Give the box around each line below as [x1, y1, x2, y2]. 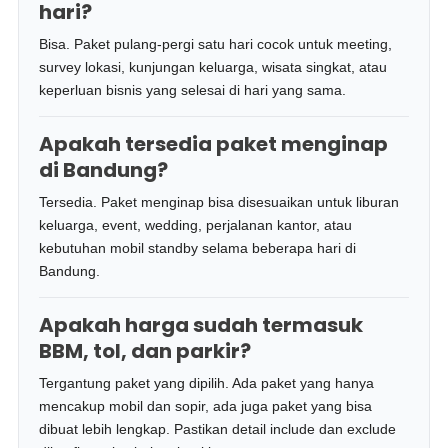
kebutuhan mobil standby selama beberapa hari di [39, 240, 357, 256]
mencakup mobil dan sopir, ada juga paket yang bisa [39, 398, 373, 414]
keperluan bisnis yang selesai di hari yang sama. [39, 82, 347, 98]
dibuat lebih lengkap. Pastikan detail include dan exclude [39, 421, 397, 437]
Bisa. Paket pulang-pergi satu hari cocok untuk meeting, [39, 36, 393, 52]
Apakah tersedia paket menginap [39, 130, 389, 158]
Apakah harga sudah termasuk [39, 311, 364, 339]
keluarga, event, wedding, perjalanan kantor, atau [39, 217, 353, 233]
